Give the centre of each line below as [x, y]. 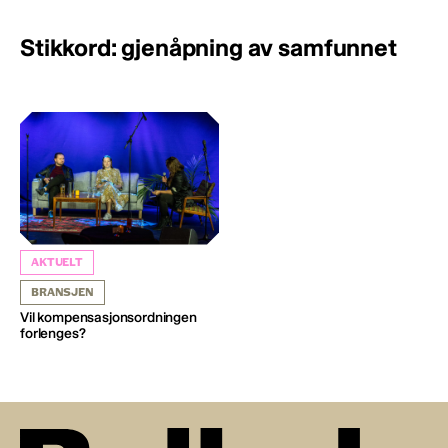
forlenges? [53, 333]
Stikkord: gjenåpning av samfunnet [208, 47]
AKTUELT [57, 262]
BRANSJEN [62, 292]
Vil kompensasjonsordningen [108, 317]
